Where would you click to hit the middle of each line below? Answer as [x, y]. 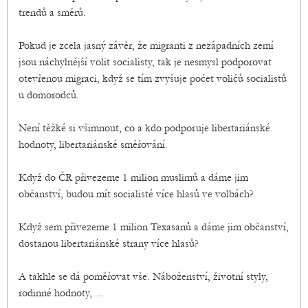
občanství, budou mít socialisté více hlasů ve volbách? [136, 194]
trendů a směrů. [52, 13]
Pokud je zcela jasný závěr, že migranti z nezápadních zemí [146, 46]
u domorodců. [49, 95]
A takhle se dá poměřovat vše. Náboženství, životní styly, [143, 277]
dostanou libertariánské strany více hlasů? [109, 244]
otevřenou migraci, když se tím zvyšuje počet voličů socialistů [153, 79]
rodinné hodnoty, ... [61, 293]
